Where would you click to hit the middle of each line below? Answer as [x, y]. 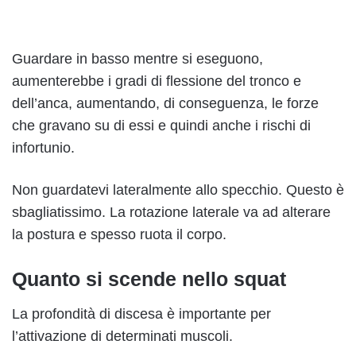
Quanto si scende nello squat [149, 279]
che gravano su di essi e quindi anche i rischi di [161, 125]
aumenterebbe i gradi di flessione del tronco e [157, 81]
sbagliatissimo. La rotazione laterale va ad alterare [171, 212]
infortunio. [43, 147]
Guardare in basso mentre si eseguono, [137, 58]
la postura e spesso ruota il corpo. [119, 234]
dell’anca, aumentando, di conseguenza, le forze [165, 103]
